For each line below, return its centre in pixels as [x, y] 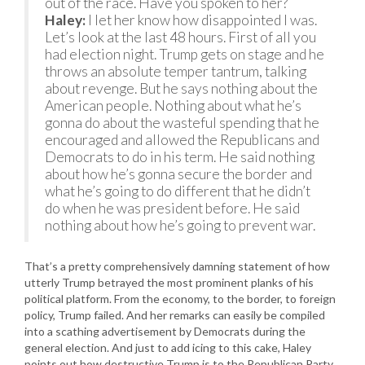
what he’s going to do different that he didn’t [178, 191]
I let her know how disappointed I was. [201, 20]
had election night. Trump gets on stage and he [185, 55]
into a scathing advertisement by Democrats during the [165, 332]
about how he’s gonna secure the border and [178, 174]
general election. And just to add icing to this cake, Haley [168, 348]
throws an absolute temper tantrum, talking [176, 72]
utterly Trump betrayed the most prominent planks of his [169, 283]
